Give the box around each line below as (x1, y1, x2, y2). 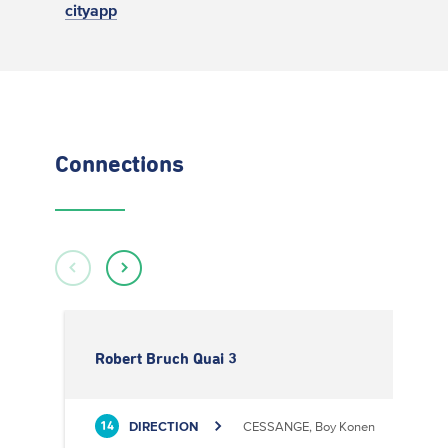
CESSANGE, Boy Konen (243, 418, 375, 434)
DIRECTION (129, 418, 198, 434)
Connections (55, 153, 184, 177)
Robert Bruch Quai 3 (95, 351, 237, 367)
